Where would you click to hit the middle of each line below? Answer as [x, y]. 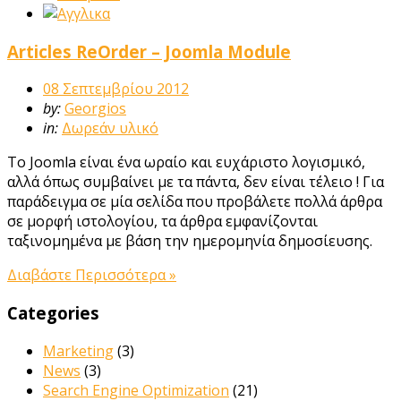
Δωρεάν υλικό [110, 128]
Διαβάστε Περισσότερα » [92, 275]
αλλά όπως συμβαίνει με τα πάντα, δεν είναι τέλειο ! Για [196, 182]
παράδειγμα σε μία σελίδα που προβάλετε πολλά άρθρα [195, 202]
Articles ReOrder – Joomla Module [149, 51]
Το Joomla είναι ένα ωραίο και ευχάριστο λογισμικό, [186, 162]
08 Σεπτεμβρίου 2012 [116, 89]
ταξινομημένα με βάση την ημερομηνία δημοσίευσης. [190, 241]
